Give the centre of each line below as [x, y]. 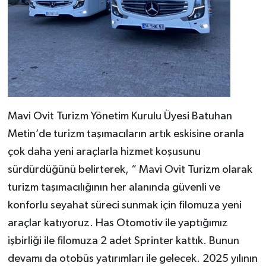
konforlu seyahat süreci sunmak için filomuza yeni [124, 205]
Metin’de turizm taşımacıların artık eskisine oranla [126, 134]
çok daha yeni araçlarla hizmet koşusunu [104, 152]
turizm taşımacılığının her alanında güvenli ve [114, 188]
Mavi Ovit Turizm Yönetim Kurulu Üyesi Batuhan [120, 116]
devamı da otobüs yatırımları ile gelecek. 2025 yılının [132, 259]
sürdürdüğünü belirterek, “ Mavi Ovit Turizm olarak [130, 170]
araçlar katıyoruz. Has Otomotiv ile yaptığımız [118, 223]
